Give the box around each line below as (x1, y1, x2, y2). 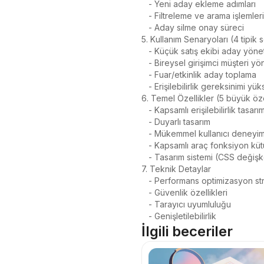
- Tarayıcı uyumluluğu (141, 199, 148, 209)
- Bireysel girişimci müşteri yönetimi (141, 58, 148, 68)
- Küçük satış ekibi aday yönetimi (141, 46, 148, 56)
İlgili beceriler (141, 223, 233, 240)
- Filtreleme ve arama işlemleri (141, 11, 148, 21)
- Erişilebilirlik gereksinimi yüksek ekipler (141, 81, 148, 91)
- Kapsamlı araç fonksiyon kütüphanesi (141, 140, 148, 150)
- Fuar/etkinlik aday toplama (141, 70, 148, 80)
